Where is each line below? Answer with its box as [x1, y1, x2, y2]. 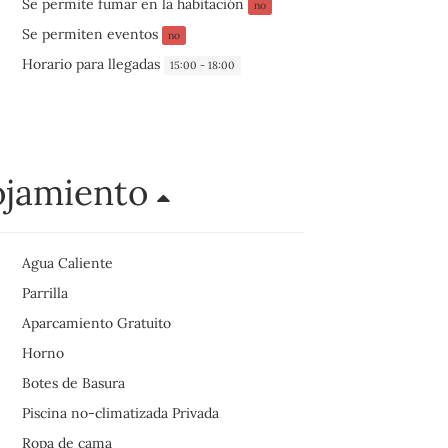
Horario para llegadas [21, 55, 164, 74]
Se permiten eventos [21, 25, 162, 44]
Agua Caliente [21, 254, 113, 273]
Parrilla [21, 284, 68, 303]
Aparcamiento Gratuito [21, 314, 171, 333]
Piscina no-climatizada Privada [21, 404, 219, 423]
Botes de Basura [21, 374, 125, 393]
